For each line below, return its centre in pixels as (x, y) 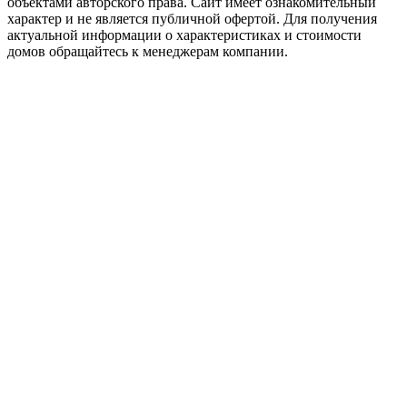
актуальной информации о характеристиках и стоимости (184, 35)
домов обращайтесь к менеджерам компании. (148, 51)
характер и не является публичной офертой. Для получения (192, 18)
